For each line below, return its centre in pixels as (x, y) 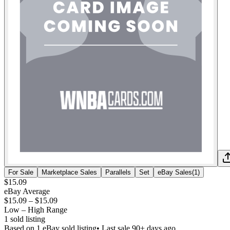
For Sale (21, 172)
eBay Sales (175, 172)
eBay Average (27, 191)
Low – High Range (36, 209)
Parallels (118, 172)
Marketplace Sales (69, 172)
